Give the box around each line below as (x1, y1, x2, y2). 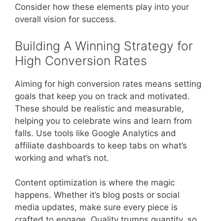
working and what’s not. (15, 152, 109, 163)
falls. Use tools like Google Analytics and (15, 128, 176, 138)
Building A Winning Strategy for (15, 38, 193, 53)
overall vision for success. (15, 14, 116, 24)
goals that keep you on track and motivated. (15, 91, 190, 101)
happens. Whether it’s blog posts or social (15, 190, 180, 200)
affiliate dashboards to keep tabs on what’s (15, 140, 187, 150)
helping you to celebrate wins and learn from (15, 115, 192, 126)
